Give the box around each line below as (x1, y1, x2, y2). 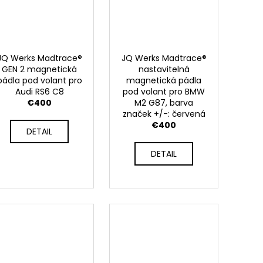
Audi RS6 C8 (15, 85, 64, 97)
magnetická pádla (126, 74, 202, 86)
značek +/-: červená (122, 107, 205, 120)
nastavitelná (138, 63, 190, 75)
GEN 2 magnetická (2, 63, 77, 75)
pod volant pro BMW (123, 85, 205, 97)
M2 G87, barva (134, 96, 194, 109)
